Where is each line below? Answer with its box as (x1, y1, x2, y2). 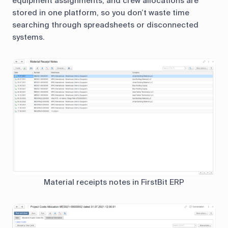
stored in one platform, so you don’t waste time (12, 7, 189, 18)
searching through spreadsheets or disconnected (12, 19, 198, 30)
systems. (12, 32, 45, 42)
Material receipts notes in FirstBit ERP (44, 177, 184, 188)
